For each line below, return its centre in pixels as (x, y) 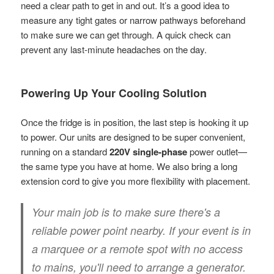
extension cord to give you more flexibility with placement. (136, 180)
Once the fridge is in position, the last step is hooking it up (135, 122)
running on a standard (65, 151)
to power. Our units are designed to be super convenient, (133, 136)
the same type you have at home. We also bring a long (129, 166)
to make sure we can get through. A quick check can (126, 34)
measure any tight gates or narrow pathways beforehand (133, 20)
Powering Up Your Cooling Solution (114, 93)
